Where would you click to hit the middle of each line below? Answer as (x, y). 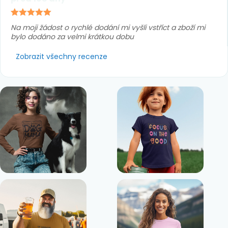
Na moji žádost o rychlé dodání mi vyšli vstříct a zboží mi (108, 27)
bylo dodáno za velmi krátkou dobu (72, 37)
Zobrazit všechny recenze (62, 56)
